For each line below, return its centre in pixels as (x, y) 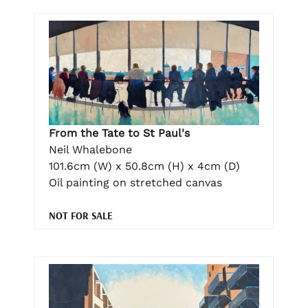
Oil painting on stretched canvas (135, 182)
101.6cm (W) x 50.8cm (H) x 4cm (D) (144, 166)
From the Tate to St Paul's (119, 133)
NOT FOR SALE (81, 215)
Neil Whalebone (90, 149)
